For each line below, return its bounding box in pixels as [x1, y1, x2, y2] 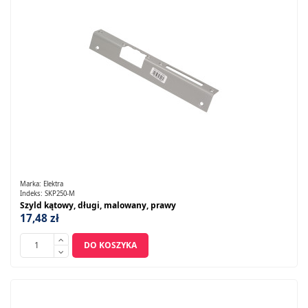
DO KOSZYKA [83, 239, 137, 252]
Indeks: [19, 188, 45, 198]
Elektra [43, 179, 63, 189]
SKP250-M [44, 188, 75, 198]
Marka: [19, 179, 43, 189]
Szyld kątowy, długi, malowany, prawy [19, 199, 176, 211]
